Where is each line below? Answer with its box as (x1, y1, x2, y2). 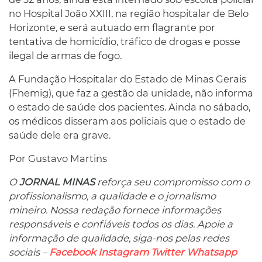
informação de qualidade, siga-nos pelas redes (9, 232, 229, 244)
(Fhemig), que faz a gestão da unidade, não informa (9, 87, 253, 99)
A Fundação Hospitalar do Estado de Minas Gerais (9, 73, 246, 85)
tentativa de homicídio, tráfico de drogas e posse (9, 36, 240, 47)
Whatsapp (187, 246, 237, 258)
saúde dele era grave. (9, 129, 111, 141)
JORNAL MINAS (19, 176, 95, 188)
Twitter (151, 246, 184, 258)
